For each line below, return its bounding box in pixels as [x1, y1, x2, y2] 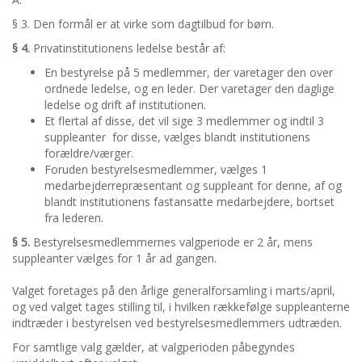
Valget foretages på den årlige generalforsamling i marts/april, [12, 283, 335, 299]
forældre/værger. [44, 145, 133, 162]
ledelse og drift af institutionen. [44, 97, 206, 113]
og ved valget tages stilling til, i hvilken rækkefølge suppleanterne [12, 299, 350, 315]
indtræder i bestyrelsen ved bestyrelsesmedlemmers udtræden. [12, 315, 342, 331]
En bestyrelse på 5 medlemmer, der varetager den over [44, 65, 333, 81]
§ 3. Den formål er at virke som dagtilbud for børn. [12, 16, 274, 32]
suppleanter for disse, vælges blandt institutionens [44, 129, 310, 145]
